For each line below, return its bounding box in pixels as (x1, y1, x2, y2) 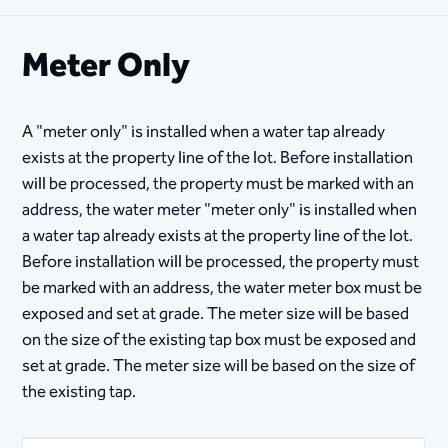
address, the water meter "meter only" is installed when (22, 196, 418, 224)
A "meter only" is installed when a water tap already (22, 118, 386, 146)
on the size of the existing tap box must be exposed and (22, 326, 417, 354)
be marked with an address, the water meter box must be (22, 274, 423, 302)
